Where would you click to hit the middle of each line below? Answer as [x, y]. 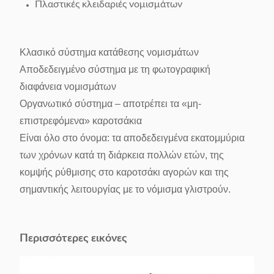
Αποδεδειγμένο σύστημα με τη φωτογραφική [115, 69]
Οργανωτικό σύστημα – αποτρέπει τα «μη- [110, 104]
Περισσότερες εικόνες [73, 239]
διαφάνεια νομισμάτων [68, 87]
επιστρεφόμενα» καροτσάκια [81, 121]
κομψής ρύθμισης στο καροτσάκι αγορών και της [124, 172]
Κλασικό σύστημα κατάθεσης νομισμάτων [109, 52]
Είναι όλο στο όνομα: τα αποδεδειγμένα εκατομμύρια [132, 138]
